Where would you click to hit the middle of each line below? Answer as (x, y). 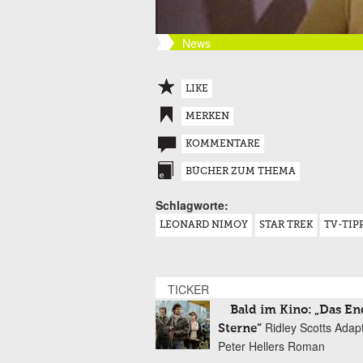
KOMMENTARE (223, 144)
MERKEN (207, 117)
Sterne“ (240, 329)
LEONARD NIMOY (204, 225)
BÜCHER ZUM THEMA (241, 172)
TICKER (188, 289)
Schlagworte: (192, 205)
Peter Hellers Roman (271, 346)
